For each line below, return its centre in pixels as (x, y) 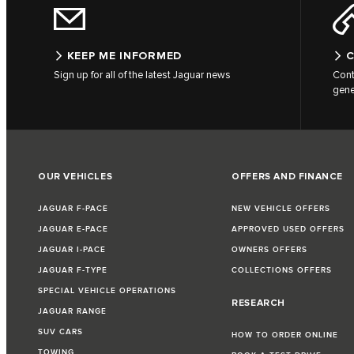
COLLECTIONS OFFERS (282, 271)
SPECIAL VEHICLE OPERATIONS (107, 291)
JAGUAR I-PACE (72, 250)
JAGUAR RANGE (72, 312)
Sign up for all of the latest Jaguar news (142, 75)
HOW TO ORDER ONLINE (285, 335)
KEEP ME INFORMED (124, 56)
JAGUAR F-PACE (73, 209)
